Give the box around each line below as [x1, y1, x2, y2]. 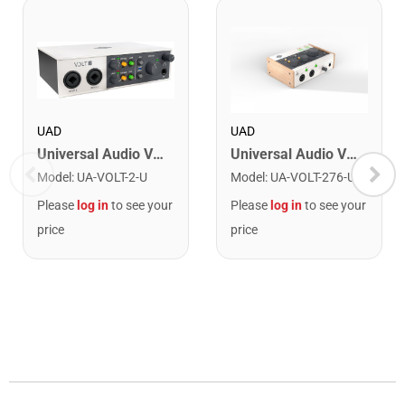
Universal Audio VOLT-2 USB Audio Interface [153, 145, 164, 163]
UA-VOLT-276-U [270, 169, 355, 184]
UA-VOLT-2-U [77, 169, 147, 184]
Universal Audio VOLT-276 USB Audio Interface [346, 145, 357, 163]
